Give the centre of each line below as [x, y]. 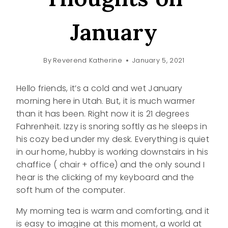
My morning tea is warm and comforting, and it [113, 211]
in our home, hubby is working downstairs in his [112, 152]
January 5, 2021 [158, 61]
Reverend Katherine [88, 61]
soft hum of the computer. [71, 190]
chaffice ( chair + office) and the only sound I [111, 165]
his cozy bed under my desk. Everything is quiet [113, 139]
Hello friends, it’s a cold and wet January [99, 89]
